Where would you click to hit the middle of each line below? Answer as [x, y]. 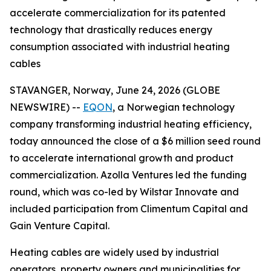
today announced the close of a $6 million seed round [135, 141]
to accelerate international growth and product [122, 158]
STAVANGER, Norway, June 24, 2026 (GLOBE [115, 90]
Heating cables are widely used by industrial [114, 252]
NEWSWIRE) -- [46, 107]
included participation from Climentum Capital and [129, 209]
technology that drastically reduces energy [111, 30]
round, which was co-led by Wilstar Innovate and [124, 192]
